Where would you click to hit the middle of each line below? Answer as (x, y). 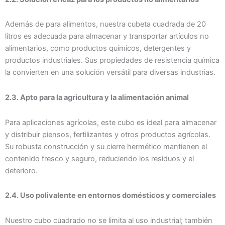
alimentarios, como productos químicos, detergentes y (98, 48)
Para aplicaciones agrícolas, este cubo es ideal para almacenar (111, 122)
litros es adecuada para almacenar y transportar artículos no (107, 36)
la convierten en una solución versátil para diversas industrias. (110, 73)
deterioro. (21, 171)
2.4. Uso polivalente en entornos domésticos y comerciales (110, 196)
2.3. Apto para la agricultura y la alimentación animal (97, 97)
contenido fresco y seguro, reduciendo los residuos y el (99, 158)
